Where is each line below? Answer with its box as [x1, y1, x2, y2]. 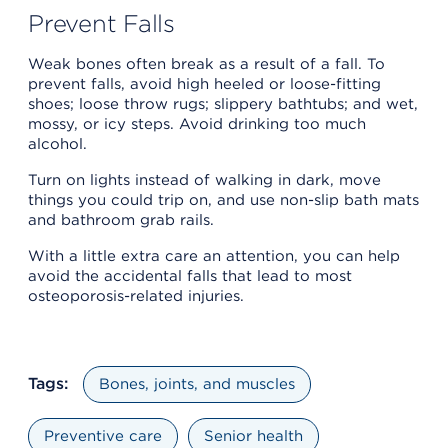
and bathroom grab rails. [28, 211, 214, 230]
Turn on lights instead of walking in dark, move [28, 171, 381, 190]
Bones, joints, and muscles [99, 375, 295, 394]
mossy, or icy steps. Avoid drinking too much [28, 115, 366, 134]
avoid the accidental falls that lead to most [28, 267, 352, 286]
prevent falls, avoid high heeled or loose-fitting [28, 75, 381, 94]
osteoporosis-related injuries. [28, 287, 244, 306]
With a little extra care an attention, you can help [28, 247, 400, 266]
